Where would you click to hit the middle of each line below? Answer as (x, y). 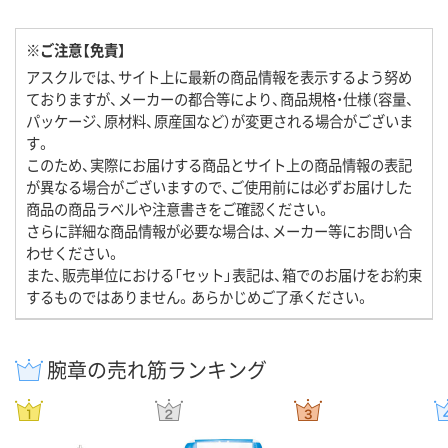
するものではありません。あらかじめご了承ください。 (198, 297)
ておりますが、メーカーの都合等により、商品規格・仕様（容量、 (220, 99)
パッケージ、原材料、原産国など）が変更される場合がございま (219, 121)
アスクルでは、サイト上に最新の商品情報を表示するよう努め (219, 77)
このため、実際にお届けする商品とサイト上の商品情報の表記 (219, 165)
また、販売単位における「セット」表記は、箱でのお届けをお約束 (224, 275)
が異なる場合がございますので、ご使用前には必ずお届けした (219, 187)
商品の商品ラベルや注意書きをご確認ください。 (178, 209)
